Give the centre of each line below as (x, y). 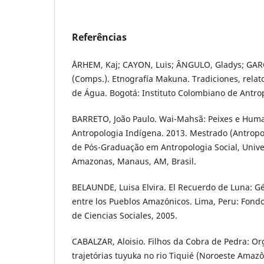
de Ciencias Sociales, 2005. (125, 215)
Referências (99, 37)
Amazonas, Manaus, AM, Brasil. (134, 161)
